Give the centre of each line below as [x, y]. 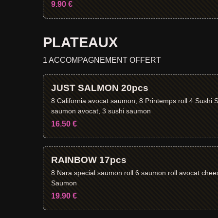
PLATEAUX [80, 42]
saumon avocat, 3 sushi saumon [101, 111]
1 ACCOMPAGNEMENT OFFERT [102, 60]
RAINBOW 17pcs [89, 160]
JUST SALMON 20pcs [100, 88]
